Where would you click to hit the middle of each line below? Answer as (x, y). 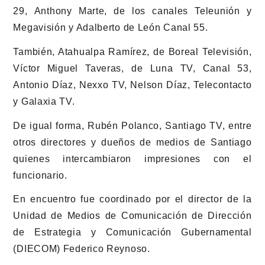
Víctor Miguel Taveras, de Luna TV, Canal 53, (132, 68)
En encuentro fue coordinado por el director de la (132, 199)
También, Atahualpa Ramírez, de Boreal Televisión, (132, 51)
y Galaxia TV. (44, 101)
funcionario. (40, 175)
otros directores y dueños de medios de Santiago (132, 142)
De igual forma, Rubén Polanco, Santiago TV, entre (132, 125)
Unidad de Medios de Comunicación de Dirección (132, 216)
